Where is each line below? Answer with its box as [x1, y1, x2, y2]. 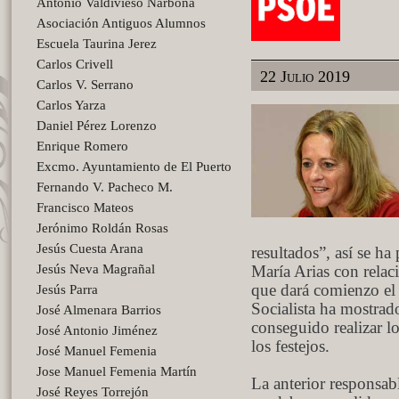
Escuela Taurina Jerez [37, 37, 157, 51]
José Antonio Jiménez [37, 323, 158, 338]
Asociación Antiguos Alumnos [37, 16, 206, 30]
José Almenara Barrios [37, 303, 161, 317]
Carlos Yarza [37, 98, 106, 112]
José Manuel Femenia [37, 344, 157, 358]
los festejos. [251, 338, 330, 355]
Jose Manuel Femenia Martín [37, 364, 197, 379]
